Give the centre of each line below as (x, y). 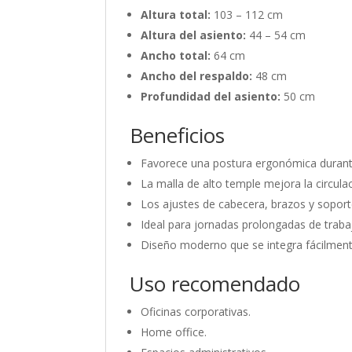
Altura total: (176, 15)
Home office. (174, 332)
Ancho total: (176, 55)
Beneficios (178, 135)
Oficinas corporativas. (196, 312)
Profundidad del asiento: (211, 96)
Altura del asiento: (194, 35)
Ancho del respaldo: (197, 76)
